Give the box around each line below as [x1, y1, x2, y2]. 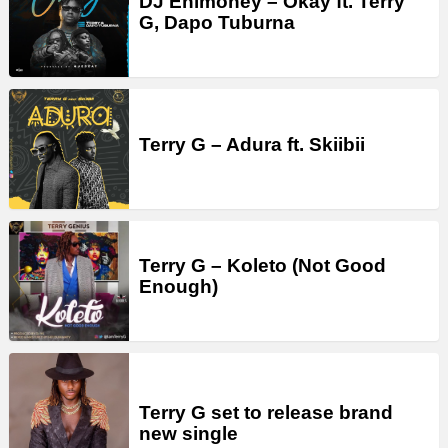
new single [139, 423, 238, 445]
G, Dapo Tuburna [139, 12, 295, 34]
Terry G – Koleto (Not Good [139, 255, 386, 277]
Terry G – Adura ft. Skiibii [139, 133, 365, 155]
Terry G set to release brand [139, 402, 393, 424]
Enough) [139, 276, 218, 298]
